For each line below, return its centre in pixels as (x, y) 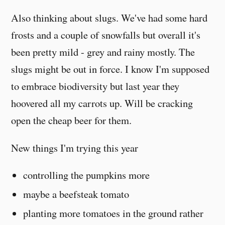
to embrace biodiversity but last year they (95, 86)
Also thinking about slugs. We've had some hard (109, 18)
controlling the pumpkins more (87, 175)
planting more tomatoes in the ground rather (114, 213)
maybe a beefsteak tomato (76, 194)
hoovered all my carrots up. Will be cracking (102, 103)
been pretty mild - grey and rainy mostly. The (103, 52)
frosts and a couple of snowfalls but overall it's (106, 35)
